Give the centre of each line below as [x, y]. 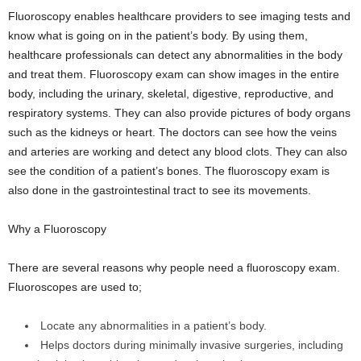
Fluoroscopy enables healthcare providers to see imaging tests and [179, 17]
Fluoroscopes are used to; [75, 287]
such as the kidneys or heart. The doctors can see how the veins [172, 133]
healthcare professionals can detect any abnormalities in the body [175, 55]
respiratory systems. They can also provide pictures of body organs [179, 113]
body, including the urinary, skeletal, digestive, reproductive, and [171, 94]
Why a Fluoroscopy [57, 229]
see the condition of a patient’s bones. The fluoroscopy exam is [169, 171]
